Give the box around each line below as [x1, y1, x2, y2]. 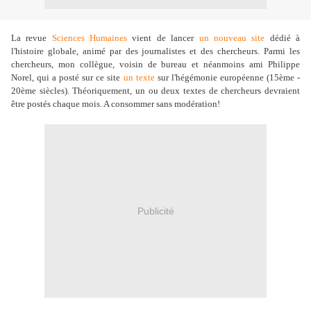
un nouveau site [199, 33, 265, 43]
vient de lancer [127, 33, 199, 43]
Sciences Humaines [51, 33, 128, 43]
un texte [123, 72, 155, 83]
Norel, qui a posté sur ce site [11, 72, 124, 83]
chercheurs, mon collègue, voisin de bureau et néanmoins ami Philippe [11, 59, 300, 69]
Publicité [137, 205, 174, 217]
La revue [11, 33, 52, 43]
